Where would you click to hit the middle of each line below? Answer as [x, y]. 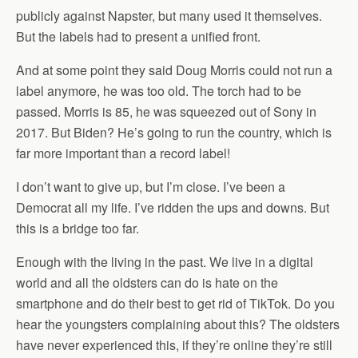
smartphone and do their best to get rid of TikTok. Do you [175, 303]
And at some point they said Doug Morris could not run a [174, 70]
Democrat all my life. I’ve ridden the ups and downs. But [173, 207]
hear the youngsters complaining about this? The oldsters [178, 324]
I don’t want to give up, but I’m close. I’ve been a [151, 187]
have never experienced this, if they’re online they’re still [174, 345]
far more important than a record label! [123, 153]
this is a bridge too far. [78, 228]
